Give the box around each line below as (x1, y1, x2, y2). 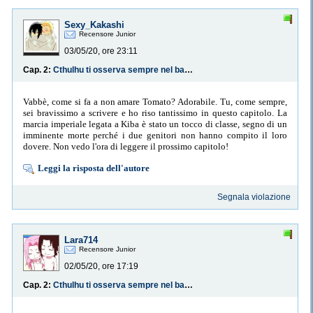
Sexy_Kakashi (64, 20, 124, 31)
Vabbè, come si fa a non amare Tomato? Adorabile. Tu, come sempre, (23, 96, 287, 107)
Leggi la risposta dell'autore (38, 162, 150, 173)
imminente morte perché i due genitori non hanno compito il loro (23, 129, 287, 140)
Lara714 (64, 235, 98, 246)
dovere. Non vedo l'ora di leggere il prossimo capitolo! (23, 140, 228, 152)
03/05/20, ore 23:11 (64, 46, 138, 57)
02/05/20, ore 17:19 (64, 261, 138, 272)
